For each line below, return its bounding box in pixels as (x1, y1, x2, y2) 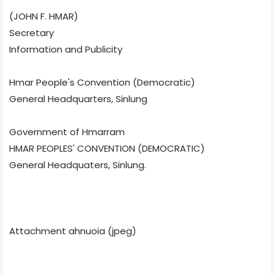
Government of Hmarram (9, 125, 125, 138)
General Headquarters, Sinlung (9, 92, 147, 105)
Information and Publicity (9, 42, 122, 56)
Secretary (9, 26, 54, 39)
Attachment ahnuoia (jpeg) (9, 224, 136, 237)
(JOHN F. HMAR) (9, 9, 78, 23)
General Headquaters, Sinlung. (9, 158, 146, 171)
